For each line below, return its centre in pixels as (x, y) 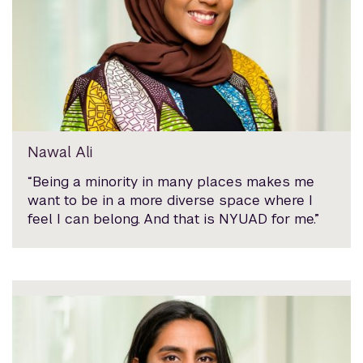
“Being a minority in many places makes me (171, 181)
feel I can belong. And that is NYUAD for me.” (174, 218)
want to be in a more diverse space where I (171, 200)
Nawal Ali (60, 152)
